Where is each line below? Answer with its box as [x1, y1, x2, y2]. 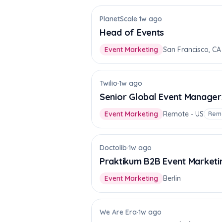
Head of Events [100, 27, 165, 38]
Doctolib [100, 143, 127, 152]
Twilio [100, 79, 117, 88]
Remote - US [163, 110, 204, 118]
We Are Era [100, 208, 137, 217]
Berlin [163, 174, 181, 183]
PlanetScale [100, 14, 137, 23]
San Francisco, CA [163, 45, 221, 54]
